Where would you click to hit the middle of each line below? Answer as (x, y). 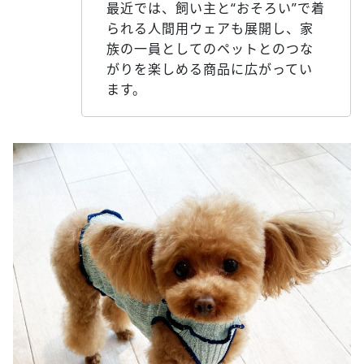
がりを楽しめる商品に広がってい (210, 69)
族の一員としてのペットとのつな (210, 48)
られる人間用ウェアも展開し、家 (210, 28)
